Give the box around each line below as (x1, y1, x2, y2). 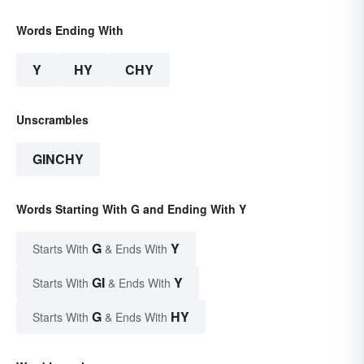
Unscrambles (16, 111, 89, 128)
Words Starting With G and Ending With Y (16, 201, 246, 218)
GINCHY (32, 149, 84, 169)
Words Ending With (16, 22, 123, 39)
